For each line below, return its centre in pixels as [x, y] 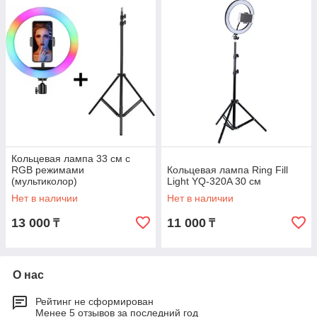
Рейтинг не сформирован [94, 301]
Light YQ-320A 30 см [214, 181]
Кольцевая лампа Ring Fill [227, 170]
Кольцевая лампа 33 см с [71, 158]
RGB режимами [48, 170]
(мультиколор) [44, 181]
